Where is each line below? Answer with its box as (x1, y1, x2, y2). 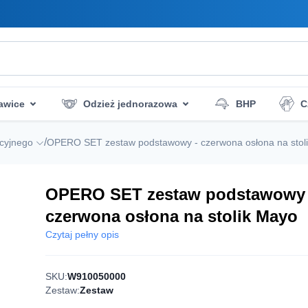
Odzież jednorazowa (83, 98, 177, 109)
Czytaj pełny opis (45, 229, 119, 240)
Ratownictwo (91, 131, 153, 142)
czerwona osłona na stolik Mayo (45, 207, 298, 225)
